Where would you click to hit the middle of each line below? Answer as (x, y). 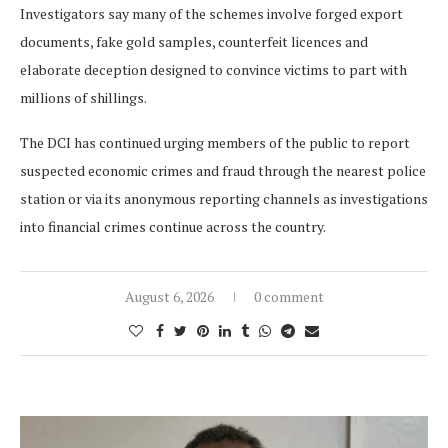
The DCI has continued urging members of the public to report (215, 143)
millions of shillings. (83, 98)
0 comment (288, 297)
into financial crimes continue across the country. (173, 227)
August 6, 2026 (169, 297)
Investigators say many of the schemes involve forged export (211, 14)
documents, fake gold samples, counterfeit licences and (194, 42)
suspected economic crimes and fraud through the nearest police (223, 171)
